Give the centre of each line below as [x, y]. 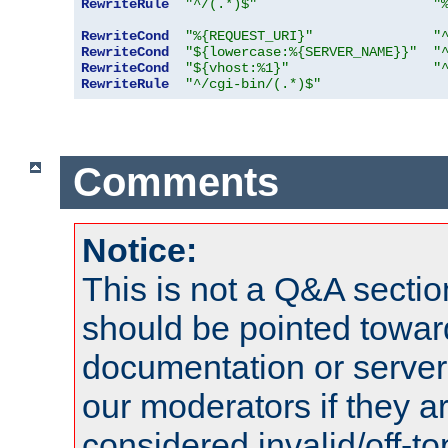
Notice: [139, 249]
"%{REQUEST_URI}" [249, 36]
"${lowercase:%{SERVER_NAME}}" [301, 52]
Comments [175, 182]
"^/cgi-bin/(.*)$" [253, 84]
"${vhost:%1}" [237, 68]
